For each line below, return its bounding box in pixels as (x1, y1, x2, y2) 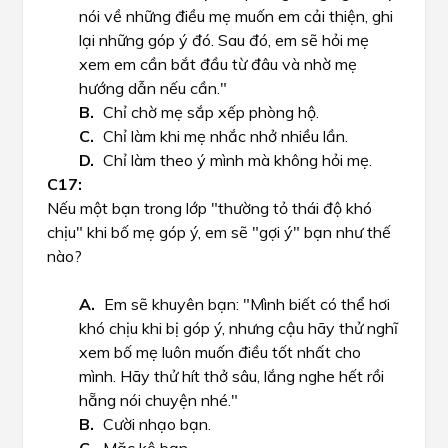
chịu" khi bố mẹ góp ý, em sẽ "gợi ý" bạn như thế (47, 222, 391, 242)
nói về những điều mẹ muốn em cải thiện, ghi (79, 6, 393, 26)
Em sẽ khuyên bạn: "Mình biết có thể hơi (104, 294, 390, 314)
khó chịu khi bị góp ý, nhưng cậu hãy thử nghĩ (79, 318, 398, 338)
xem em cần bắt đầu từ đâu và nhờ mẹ (79, 54, 357, 74)
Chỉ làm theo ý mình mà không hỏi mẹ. (103, 150, 372, 170)
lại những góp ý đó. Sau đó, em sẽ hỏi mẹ (79, 30, 369, 50)
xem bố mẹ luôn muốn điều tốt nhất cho (79, 342, 361, 362)
